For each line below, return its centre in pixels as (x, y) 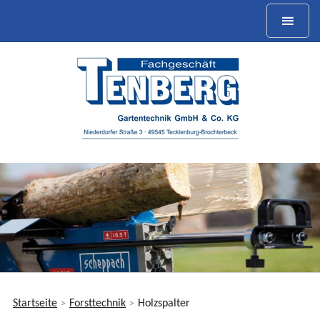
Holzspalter (164, 304)
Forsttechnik (97, 304)
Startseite (35, 304)
